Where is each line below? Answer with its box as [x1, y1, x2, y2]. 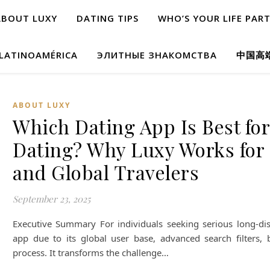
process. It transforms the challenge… [13, 246, 169, 259]
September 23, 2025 [13, 193, 90, 205]
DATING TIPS [77, 12, 139, 24]
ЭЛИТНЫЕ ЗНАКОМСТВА [97, 49, 217, 61]
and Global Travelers [13, 159, 199, 185]
